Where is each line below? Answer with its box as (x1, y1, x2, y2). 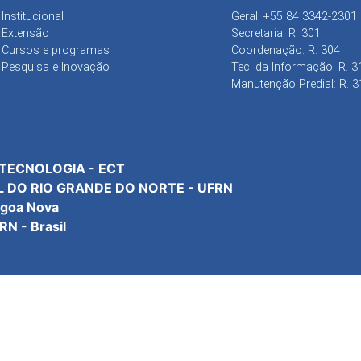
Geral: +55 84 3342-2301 (231, 9, 357, 23)
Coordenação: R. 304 (231, 43, 340, 57)
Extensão (2, 26, 49, 40)
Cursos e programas (2, 43, 110, 57)
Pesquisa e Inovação (2, 60, 110, 74)
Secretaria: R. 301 (231, 26, 321, 40)
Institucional (2, 9, 64, 23)
